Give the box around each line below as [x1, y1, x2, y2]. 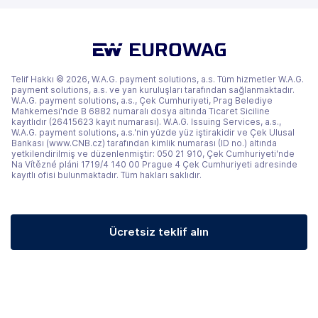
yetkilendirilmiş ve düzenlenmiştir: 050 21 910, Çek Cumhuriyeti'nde [11, 148, 295, 159]
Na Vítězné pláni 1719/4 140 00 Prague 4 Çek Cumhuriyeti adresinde [11, 158, 297, 170]
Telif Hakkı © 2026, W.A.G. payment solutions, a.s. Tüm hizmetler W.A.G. [11, 73, 304, 84]
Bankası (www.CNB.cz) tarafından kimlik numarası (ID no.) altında [11, 137, 277, 148]
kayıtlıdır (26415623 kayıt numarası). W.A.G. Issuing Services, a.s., [11, 116, 281, 127]
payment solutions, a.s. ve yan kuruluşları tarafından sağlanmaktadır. [11, 84, 295, 95]
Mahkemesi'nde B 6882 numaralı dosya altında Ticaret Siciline [11, 105, 270, 116]
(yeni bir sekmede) [11, 250, 111, 264]
